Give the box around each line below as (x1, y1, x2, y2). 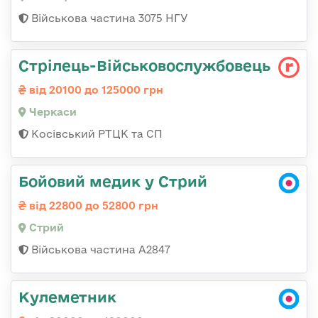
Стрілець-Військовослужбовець (18, 56, 270, 74)
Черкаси (26, 105, 77, 118)
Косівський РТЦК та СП (28, 127, 163, 140)
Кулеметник (18, 287, 116, 305)
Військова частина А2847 (28, 243, 170, 256)
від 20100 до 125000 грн (26, 83, 163, 96)
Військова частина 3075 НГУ (28, 11, 188, 24)
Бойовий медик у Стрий (18, 172, 207, 190)
